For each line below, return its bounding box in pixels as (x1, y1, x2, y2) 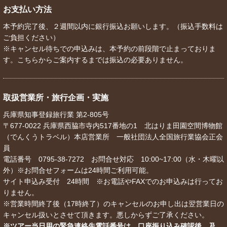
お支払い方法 (3, 5, 52, 14)
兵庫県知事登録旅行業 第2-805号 (3, 110, 109, 119)
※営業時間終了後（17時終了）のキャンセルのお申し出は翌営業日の (3, 200, 224, 208)
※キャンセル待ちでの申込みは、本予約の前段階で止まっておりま (3, 45, 216, 53)
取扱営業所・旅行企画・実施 (3, 93, 108, 102)
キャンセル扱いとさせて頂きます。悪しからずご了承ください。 (3, 211, 209, 219)
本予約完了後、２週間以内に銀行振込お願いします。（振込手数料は (3, 22, 223, 31)
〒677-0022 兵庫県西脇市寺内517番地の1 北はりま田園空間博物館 (3, 122, 222, 130)
